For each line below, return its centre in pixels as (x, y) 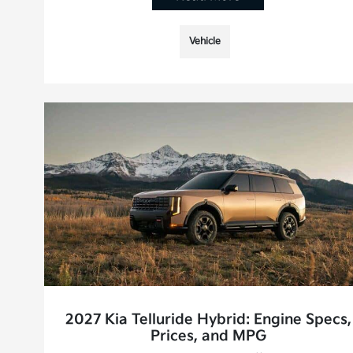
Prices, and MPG (208, 336)
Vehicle (205, 41)
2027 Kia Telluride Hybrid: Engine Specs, (208, 320)
